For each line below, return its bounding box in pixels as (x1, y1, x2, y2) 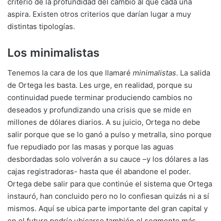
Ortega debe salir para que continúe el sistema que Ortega (7, 179, 212, 188)
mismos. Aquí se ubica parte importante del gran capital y (7, 203, 208, 213)
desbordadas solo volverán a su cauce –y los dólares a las (7, 154, 209, 164)
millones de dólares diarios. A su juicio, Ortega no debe (7, 117, 200, 127)
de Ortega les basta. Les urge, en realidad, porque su (7, 80, 192, 90)
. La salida (176, 68, 210, 77)
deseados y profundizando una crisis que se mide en (7, 105, 191, 114)
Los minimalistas (7, 46, 100, 60)
